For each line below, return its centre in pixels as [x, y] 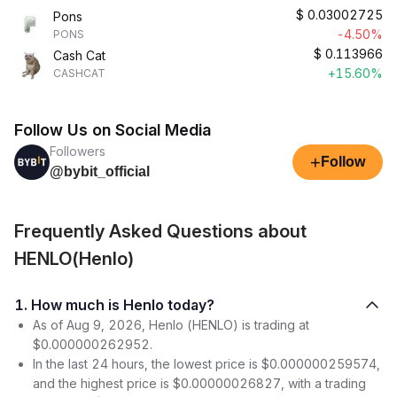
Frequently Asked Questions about [160, 231]
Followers [78, 151]
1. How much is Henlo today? [123, 305]
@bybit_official [100, 171]
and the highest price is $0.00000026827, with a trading [199, 383]
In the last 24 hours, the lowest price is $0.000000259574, [206, 364]
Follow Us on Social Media [113, 130]
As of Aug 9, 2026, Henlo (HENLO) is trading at [171, 325]
